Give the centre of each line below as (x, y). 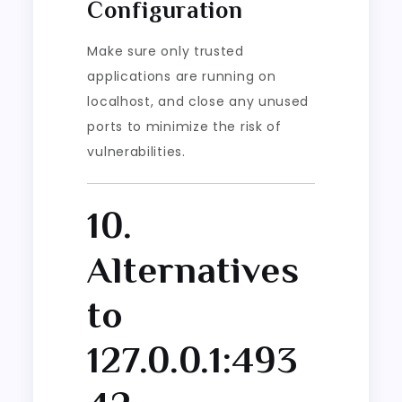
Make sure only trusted (166, 51)
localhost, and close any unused (198, 101)
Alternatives (193, 269)
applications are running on (182, 76)
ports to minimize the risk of (184, 126)
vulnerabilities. (136, 151)
